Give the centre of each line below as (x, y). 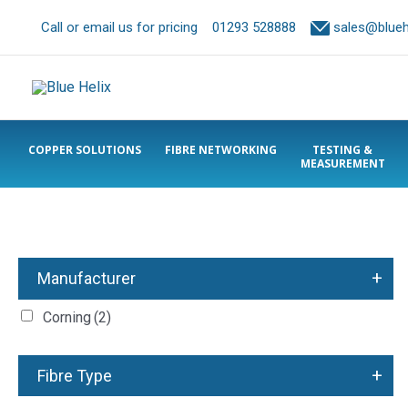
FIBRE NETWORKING (220, 150)
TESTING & (342, 150)
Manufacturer (86, 279)
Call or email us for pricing (125, 27)
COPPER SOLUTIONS (84, 150)
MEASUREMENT (342, 163)
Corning (67, 317)
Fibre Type (74, 375)
